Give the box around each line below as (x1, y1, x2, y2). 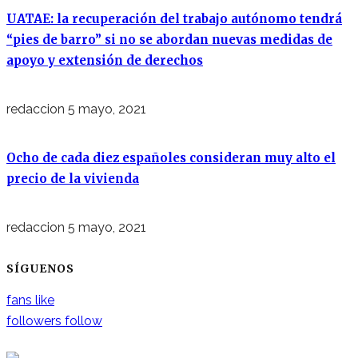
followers (6, 312, 62, 328)
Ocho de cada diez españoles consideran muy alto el (6, 149, 336, 165)
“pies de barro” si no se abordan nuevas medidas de (6, 31, 332, 47)
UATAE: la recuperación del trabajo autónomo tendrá (6, 10, 342, 26)
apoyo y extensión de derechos (6, 52, 203, 68)
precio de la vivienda (6, 170, 139, 186)
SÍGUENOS (6, 261, 74, 276)
